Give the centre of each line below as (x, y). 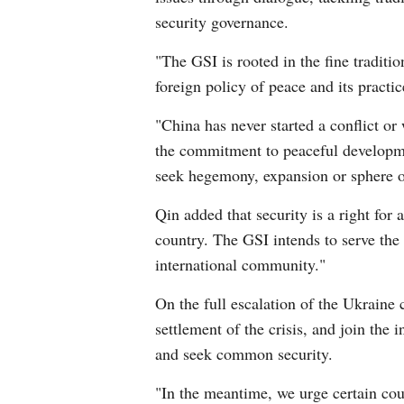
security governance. (222, 22)
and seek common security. (244, 353)
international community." (240, 264)
